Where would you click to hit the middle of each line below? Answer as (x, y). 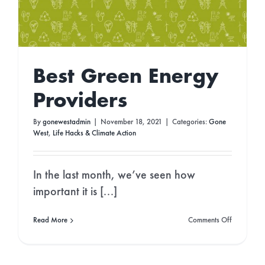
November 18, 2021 (131, 122)
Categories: (190, 122)
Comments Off (210, 221)
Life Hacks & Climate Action (94, 134)
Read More (50, 221)
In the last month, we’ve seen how (114, 176)
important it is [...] (75, 193)
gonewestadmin (66, 122)
